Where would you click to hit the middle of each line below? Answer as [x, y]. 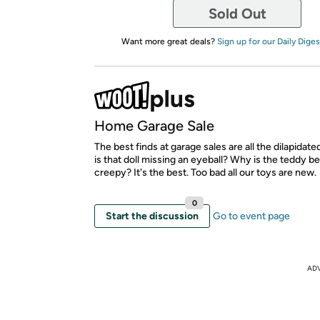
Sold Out [237, 13]
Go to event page [251, 216]
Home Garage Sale [154, 125]
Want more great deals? [169, 41]
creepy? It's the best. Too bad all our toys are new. [205, 172]
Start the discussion [152, 216]
